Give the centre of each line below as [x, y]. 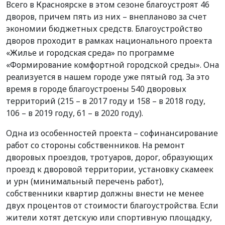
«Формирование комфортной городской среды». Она [113, 65]
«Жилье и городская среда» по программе [90, 53]
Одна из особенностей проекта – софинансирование [112, 133]
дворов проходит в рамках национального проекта [109, 41]
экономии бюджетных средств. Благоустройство [104, 29]
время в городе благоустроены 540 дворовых [96, 89]
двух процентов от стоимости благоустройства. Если [112, 206]
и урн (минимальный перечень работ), [85, 182]
